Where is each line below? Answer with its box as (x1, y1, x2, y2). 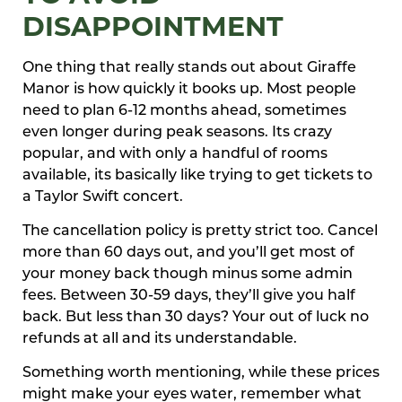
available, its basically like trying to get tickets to (22, 168, 372, 183)
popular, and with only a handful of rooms (22, 146, 328, 162)
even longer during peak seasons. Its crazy (22, 125, 332, 140)
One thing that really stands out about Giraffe (22, 60, 356, 75)
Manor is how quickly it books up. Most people (22, 82, 356, 97)
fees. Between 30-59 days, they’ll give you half (22, 288, 355, 303)
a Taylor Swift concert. (22, 189, 183, 205)
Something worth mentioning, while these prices (22, 366, 380, 381)
